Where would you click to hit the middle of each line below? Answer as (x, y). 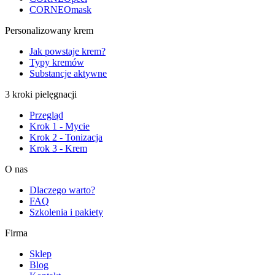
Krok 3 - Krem (58, 148)
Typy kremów (57, 62)
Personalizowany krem (49, 30)
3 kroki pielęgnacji (41, 94)
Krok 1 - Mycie (60, 126)
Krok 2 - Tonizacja (66, 137)
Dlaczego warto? (62, 190)
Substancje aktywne (68, 73)
